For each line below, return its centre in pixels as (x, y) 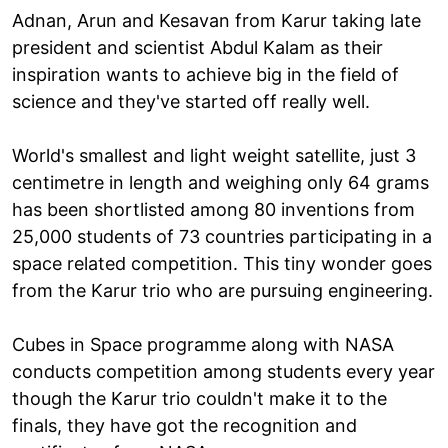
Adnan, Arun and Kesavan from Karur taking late (216, 20)
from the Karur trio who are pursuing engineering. (222, 290)
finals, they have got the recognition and (184, 425)
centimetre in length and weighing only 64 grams (220, 182)
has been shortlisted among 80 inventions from (213, 209)
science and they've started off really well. (191, 101)
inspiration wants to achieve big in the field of (205, 74)
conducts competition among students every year (223, 371)
